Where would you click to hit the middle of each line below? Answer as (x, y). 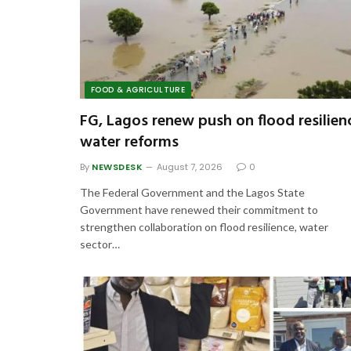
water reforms (129, 142)
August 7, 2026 (190, 166)
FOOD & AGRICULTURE (138, 89)
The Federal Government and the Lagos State (192, 192)
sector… (100, 244)
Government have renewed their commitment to (199, 209)
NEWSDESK (118, 166)
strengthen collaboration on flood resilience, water (204, 226)
